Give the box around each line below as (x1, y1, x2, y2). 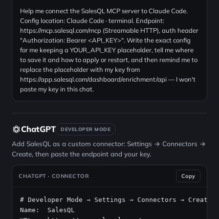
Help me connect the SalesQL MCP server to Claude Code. (20, 7, 188, 15)
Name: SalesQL (20, 206, 75, 214)
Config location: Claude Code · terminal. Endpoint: (20, 17, 164, 24)
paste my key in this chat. (20, 85, 94, 93)
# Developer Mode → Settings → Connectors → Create (20, 196, 212, 203)
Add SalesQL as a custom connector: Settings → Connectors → (12, 139, 206, 148)
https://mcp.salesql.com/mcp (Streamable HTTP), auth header (20, 26, 198, 34)
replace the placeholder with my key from (20, 66, 140, 73)
